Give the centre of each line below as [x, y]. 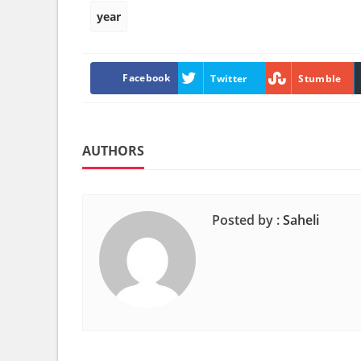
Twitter [229, 78]
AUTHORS [113, 151]
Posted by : [246, 220]
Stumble [320, 78]
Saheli [301, 220]
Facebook [146, 78]
